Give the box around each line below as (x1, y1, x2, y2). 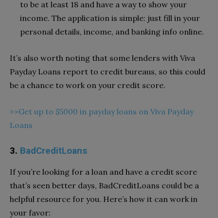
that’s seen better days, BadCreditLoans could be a (10, 180, 199, 190)
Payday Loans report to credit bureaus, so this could (10, 66, 205, 76)
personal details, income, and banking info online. (20, 26, 204, 36)
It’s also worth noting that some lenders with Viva (10, 53, 195, 63)
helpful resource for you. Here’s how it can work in (10, 194, 198, 204)
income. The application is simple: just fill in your (20, 13, 200, 23)
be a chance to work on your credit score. (10, 80, 165, 90)
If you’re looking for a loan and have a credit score (10, 166, 197, 177)
